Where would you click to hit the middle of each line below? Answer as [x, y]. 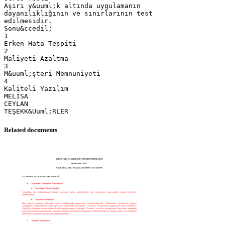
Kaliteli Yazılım [36, 88]
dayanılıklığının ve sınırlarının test [78, 13]
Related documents [31, 130]
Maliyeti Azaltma [36, 58]
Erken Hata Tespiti [40, 43]
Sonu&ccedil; [28, 28]
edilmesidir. [28, 21]
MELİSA [16, 96]
